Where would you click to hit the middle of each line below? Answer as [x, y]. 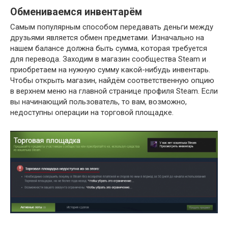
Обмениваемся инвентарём [76, 12]
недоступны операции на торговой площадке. [92, 113]
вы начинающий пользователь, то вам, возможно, [98, 102]
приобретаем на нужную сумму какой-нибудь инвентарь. [110, 70]
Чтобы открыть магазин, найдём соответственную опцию [112, 81]
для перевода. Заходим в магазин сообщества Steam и [108, 59]
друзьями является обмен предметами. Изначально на [107, 38]
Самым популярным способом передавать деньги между [112, 27]
